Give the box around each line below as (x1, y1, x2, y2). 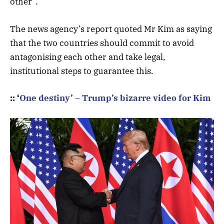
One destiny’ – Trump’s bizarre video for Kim (19, 92, 211, 103)
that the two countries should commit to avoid (10, 37, 194, 48)
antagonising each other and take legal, (10, 51, 165, 62)
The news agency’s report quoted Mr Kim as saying (10, 23, 212, 34)
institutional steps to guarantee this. (10, 65, 153, 76)
